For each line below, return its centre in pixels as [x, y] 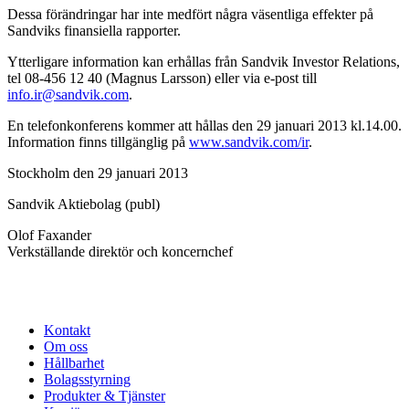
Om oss [66, 346]
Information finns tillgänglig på [98, 142]
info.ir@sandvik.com [68, 94]
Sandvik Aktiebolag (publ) [84, 204]
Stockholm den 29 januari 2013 [98, 173]
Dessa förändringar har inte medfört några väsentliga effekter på [190, 14]
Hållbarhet [74, 362]
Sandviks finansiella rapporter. [94, 30]
